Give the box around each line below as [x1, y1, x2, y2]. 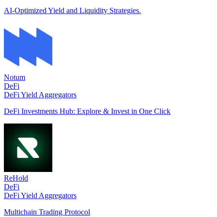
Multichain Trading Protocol [4, 207, 90, 216]
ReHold [4, 173, 28, 182]
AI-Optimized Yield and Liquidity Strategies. [4, 6, 141, 15]
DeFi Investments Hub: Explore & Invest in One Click [4, 107, 170, 115]
